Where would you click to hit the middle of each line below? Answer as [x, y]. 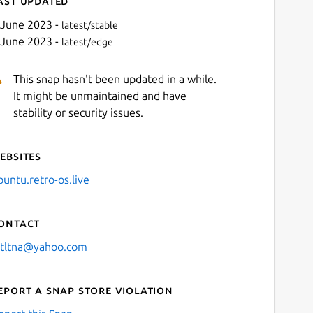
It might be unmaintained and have [100, 95]
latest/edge [87, 42]
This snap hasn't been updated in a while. [115, 79]
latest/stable [89, 25]
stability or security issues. [78, 112]
